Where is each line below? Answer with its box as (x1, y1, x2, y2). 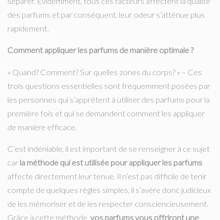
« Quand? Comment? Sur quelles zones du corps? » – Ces (7, 67, 202, 77)
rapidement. (7, 23, 49, 33)
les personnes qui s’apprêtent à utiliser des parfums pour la (7, 94, 210, 105)
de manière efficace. (7, 122, 77, 132)
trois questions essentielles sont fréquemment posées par (7, 81, 210, 91)
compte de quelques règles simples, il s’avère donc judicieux (7, 185, 211, 195)
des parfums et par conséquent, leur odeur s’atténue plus (7, 9, 205, 20)
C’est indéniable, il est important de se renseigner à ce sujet (7, 144, 210, 154)
